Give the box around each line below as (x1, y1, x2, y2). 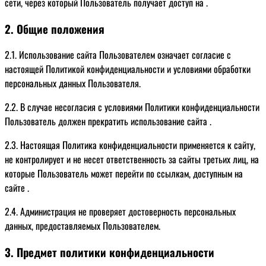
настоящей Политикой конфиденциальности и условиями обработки (5, 62, 251, 77)
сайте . (5, 180, 29, 195)
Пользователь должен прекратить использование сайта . (5, 114, 211, 129)
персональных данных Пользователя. (5, 76, 141, 91)
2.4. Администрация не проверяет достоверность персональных (5, 204, 236, 219)
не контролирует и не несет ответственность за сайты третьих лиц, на (5, 152, 259, 167)
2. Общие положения (5, 20, 104, 37)
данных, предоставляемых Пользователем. (5, 218, 160, 233)
